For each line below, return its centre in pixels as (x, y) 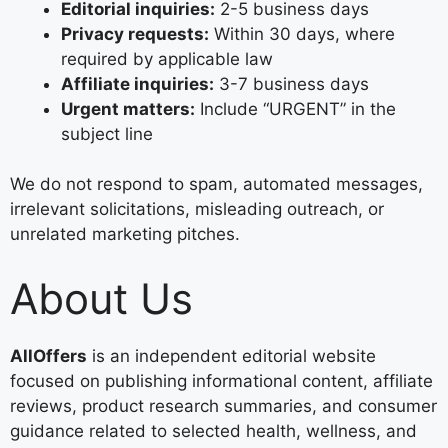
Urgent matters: (128, 108)
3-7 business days (291, 83)
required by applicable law (167, 58)
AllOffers (48, 355)
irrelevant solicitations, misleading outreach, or (197, 209)
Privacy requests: (135, 33)
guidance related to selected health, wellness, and (213, 430)
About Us (101, 298)
